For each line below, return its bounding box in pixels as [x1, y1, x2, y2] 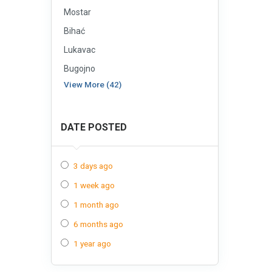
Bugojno [64, 64, 95, 73]
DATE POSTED [61, 121, 127, 133]
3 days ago [73, 161, 113, 171]
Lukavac [64, 45, 95, 55]
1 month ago [73, 200, 119, 209]
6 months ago [73, 219, 123, 229]
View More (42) [64, 80, 121, 89]
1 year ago [73, 239, 111, 248]
